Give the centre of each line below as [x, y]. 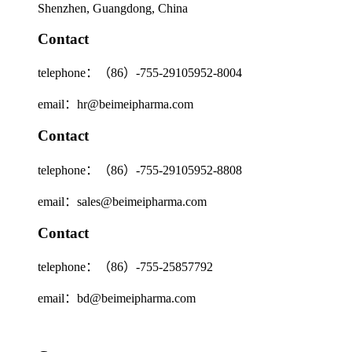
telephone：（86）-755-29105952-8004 [140, 73]
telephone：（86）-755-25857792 [125, 267]
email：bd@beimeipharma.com [117, 299]
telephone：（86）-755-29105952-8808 [140, 170]
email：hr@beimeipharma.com [115, 104]
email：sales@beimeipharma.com [122, 201]
